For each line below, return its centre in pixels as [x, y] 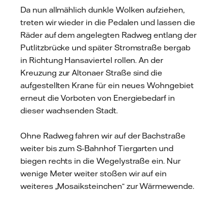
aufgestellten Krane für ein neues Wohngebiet [107, 85]
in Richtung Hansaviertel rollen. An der [92, 60]
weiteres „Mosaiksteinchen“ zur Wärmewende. [107, 186]
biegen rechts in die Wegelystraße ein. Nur [101, 161]
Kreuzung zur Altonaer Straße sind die [92, 72]
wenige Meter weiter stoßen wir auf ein [94, 173]
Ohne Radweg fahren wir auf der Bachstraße [103, 135]
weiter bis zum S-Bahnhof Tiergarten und [97, 148]
